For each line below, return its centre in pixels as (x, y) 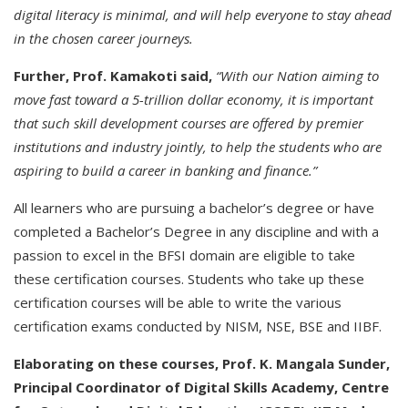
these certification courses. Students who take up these (189, 279)
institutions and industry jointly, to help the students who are (198, 147)
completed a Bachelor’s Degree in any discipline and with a (196, 231)
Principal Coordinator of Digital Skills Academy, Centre (201, 387)
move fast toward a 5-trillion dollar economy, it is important (194, 99)
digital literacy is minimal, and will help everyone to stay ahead (203, 15)
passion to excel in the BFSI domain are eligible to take (184, 255)
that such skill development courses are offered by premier (189, 123)
